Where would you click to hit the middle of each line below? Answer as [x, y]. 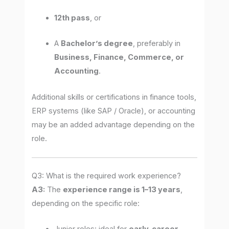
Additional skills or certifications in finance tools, [114, 97]
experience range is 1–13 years [122, 190]
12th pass [72, 18]
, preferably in [157, 44]
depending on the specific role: [86, 204]
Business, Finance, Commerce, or [119, 58]
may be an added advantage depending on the [113, 124]
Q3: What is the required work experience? [107, 176]
